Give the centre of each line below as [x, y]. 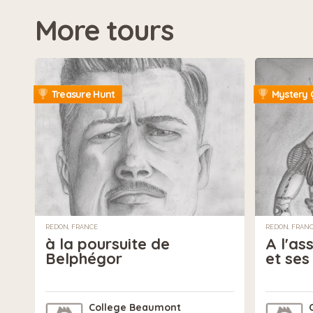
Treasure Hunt [82, 95]
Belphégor [84, 258]
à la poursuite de [108, 243]
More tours [104, 30]
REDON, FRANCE [72, 227]
